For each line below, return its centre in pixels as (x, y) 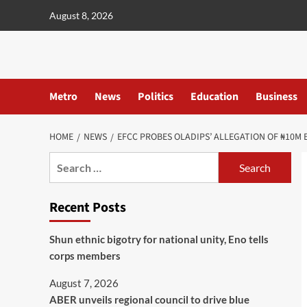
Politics (156, 97)
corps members (85, 256)
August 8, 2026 (81, 15)
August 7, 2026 (84, 283)
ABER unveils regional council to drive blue (149, 299)
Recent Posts (88, 208)
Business (277, 97)
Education (214, 97)
